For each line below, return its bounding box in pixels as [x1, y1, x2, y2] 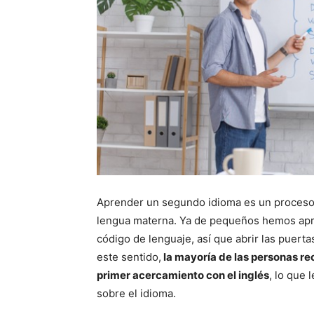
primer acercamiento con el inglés [97, 268, 269, 282]
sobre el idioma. [97, 287, 176, 301]
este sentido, [97, 250, 161, 264]
